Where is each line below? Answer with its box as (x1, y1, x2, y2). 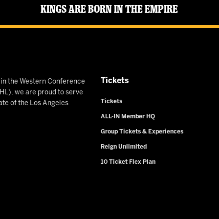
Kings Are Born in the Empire (41, 2, 178, 16)
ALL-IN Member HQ (100, 114, 155, 120)
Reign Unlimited (100, 144, 147, 150)
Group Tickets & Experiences (100, 129, 183, 135)
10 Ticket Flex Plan (100, 159, 155, 165)
